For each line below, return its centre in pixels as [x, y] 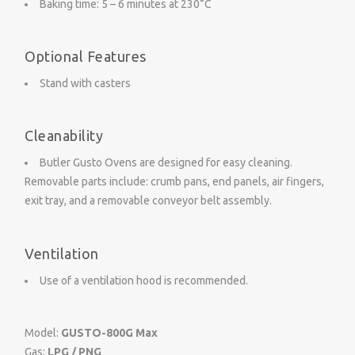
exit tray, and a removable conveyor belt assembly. [148, 201]
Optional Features [86, 57]
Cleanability [64, 136]
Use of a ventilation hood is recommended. [144, 280]
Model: [43, 332]
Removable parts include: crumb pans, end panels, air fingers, [174, 182]
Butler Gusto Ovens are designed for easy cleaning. [166, 163]
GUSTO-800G [97, 332]
